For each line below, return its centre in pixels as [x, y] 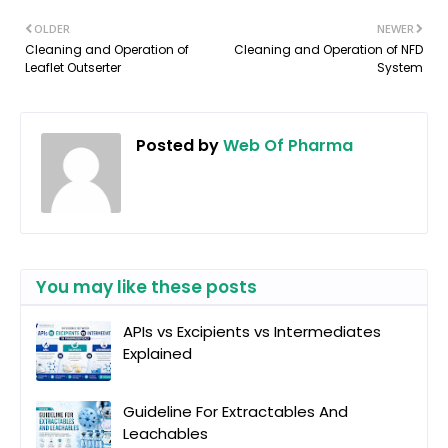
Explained [157, 353]
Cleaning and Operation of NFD [328, 49]
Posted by [177, 145]
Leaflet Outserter [73, 67]
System [400, 67]
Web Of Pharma [286, 145]
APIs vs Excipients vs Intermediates [252, 331]
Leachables [165, 433]
